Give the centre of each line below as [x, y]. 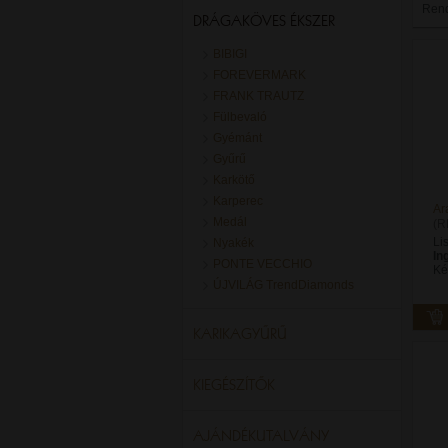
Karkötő [234, 180]
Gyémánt [237, 138]
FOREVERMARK [259, 75]
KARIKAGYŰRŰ [240, 333]
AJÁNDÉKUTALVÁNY [261, 435]
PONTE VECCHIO [262, 264]
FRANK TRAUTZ [258, 96]
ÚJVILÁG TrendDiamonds [283, 285]
